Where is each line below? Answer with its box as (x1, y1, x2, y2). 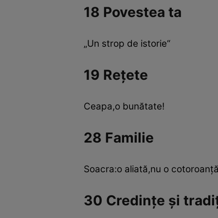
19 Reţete (84, 66, 148, 83)
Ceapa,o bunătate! (84, 101, 164, 112)
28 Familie (84, 129, 154, 146)
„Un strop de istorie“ (84, 38, 170, 50)
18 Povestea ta (84, 3, 182, 20)
